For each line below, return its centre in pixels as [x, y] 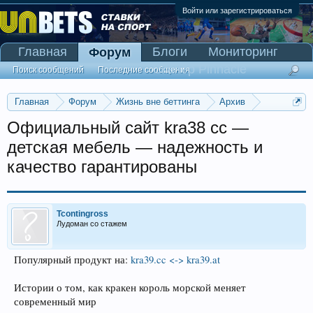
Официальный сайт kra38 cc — [128, 128]
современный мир [55, 301]
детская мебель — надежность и [135, 147]
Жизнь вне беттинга [158, 102]
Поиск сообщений [48, 70]
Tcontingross [82, 214]
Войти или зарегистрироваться [237, 10]
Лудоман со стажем [92, 224]
